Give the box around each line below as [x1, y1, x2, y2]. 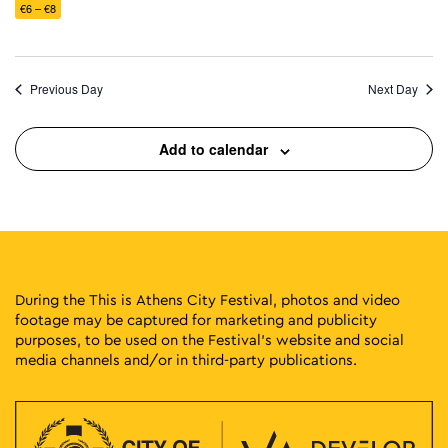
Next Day [368, 80, 418, 98]
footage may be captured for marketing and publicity [15, 313, 377, 329]
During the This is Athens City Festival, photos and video [15, 293, 400, 309]
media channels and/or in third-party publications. [15, 353, 357, 369]
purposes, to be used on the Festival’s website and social [15, 333, 404, 349]
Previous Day [30, 80, 103, 98]
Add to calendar [158, 139, 268, 160]
